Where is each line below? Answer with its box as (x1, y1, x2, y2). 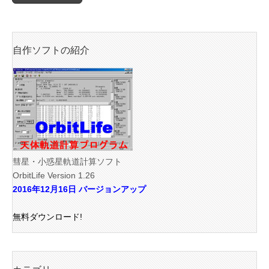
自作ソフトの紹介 (13, 44, 89, 56)
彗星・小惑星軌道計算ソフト (13, 157, 122, 167)
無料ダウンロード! (13, 212, 82, 222)
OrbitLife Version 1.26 (13, 171, 95, 181)
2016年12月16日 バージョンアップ (13, 184, 146, 195)
